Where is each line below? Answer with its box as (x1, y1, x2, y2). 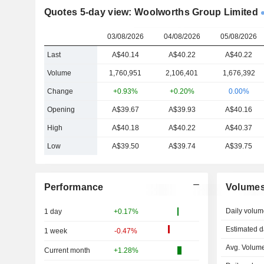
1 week (44, 227, 67, 235)
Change (47, 87, 73, 95)
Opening (47, 105, 75, 114)
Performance (44, 182, 104, 192)
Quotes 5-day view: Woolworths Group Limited (44, 7, 258, 17)
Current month (44, 246, 90, 255)
